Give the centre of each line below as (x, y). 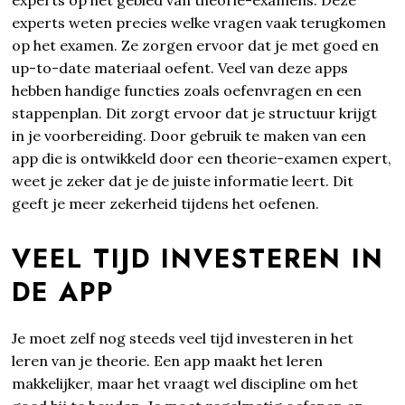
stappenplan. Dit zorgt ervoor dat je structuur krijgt (195, 113)
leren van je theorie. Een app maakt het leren (168, 360)
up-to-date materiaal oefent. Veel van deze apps (180, 67)
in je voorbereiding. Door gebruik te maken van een (189, 135)
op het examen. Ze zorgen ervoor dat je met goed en (196, 45)
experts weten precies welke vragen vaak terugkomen (199, 22)
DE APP (63, 292)
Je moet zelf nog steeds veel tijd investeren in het (183, 338)
